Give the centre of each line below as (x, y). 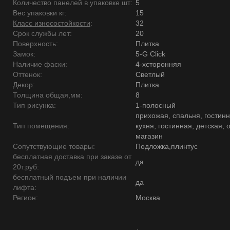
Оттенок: (27, 74)
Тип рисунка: (34, 105)
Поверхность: (35, 44)
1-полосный (156, 105)
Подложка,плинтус (167, 146)
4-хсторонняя (158, 64)
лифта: (25, 187)
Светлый (150, 74)
